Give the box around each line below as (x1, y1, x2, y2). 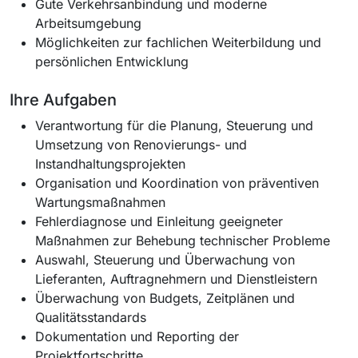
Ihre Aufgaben (10, 89, 117, 109)
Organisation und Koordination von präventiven (35, 174, 319, 191)
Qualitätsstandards (35, 308, 146, 325)
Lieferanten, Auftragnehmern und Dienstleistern (35, 270, 317, 287)
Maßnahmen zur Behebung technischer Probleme (35, 232, 330, 249)
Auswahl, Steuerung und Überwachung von (35, 251, 295, 268)
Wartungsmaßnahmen (35, 193, 165, 210)
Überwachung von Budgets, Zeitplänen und (35, 289, 295, 306)
